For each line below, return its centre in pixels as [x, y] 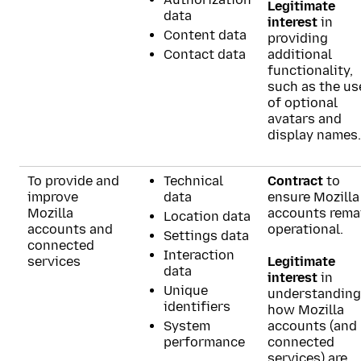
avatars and [305, 119]
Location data [207, 216]
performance [204, 342]
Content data [205, 35]
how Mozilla [306, 310]
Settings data [206, 236]
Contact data [205, 54]
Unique [186, 290]
